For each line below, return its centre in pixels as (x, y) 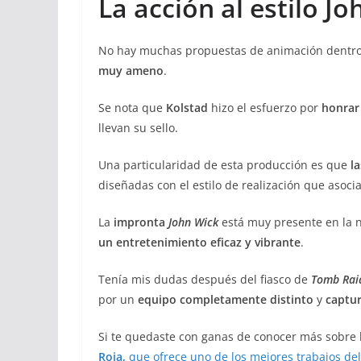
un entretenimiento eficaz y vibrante (199, 242)
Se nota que (132, 107)
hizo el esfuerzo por (265, 107)
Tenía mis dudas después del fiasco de (205, 279)
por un (118, 299)
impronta (141, 222)
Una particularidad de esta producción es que (224, 164)
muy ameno (131, 70)
